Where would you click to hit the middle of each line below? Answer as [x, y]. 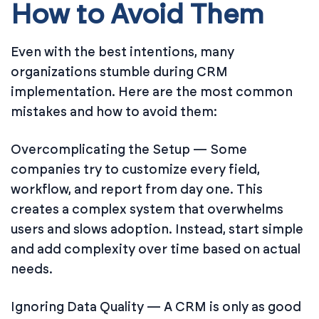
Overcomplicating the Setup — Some [129, 149]
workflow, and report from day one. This [137, 189]
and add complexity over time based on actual [156, 249]
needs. [32, 269]
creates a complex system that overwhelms [147, 209]
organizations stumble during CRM [119, 72]
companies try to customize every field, [135, 169]
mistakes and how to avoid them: [114, 111]
